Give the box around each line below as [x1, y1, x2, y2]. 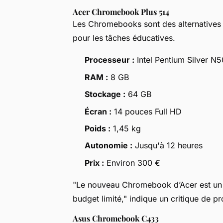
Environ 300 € [104, 157, 160, 168]
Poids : [85, 123, 111, 133]
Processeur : [85, 55, 134, 65]
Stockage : [85, 89, 125, 100]
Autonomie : [85, 140, 132, 151]
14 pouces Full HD [111, 106, 182, 116]
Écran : [85, 106, 111, 116]
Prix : [85, 157, 104, 168]
